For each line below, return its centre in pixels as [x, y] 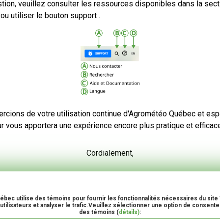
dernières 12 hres [74, 53]
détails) [129, 212]
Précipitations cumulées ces [92, 45]
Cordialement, [110, 153]
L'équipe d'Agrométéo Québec [110, 180]
